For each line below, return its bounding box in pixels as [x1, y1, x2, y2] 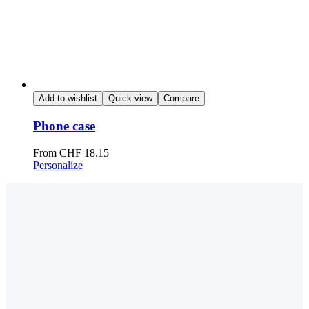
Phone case [33, 119, 95, 134]
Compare [163, 93, 199, 104]
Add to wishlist [39, 93, 97, 104]
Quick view [108, 93, 152, 104]
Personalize [33, 159, 83, 171]
